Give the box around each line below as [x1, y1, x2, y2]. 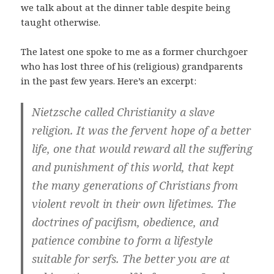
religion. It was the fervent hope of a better [32, 123, 251, 138]
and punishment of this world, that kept [32, 160, 235, 175]
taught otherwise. [21, 16, 101, 29]
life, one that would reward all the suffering [32, 141, 253, 157]
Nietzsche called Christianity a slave [32, 105, 215, 120]
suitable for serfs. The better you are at [32, 251, 231, 267]
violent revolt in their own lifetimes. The [32, 196, 237, 212]
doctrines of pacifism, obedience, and [32, 215, 219, 230]
